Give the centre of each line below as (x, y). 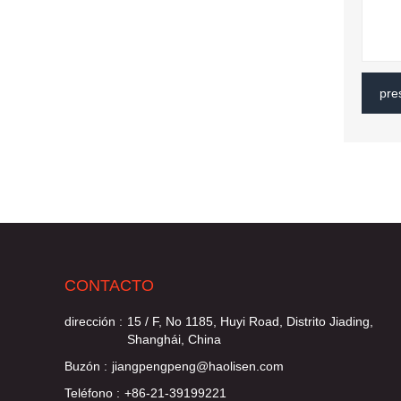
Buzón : (86, 366)
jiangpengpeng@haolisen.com (198, 366)
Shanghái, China (174, 339)
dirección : (94, 321)
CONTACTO (109, 286)
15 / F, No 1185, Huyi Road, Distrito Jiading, (250, 321)
